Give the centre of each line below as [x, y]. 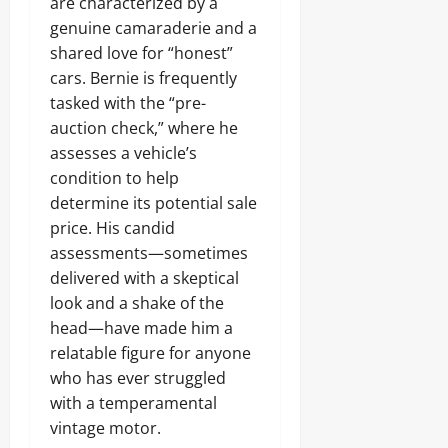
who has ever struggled [138, 378]
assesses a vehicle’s [123, 153]
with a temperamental [133, 403]
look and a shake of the [137, 303]
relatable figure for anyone [150, 353]
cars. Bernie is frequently [143, 78]
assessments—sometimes [149, 253]
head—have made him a [141, 328]
